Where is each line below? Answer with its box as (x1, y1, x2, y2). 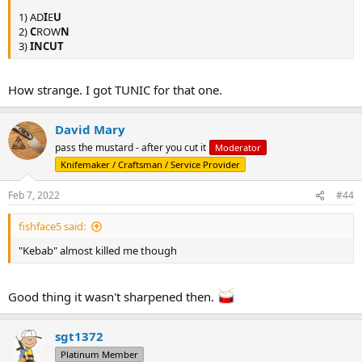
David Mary (55, 121, 125, 137)
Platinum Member (61, 347, 138, 360)
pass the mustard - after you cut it (55, 141, 206, 154)
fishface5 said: (19, 219, 86, 234)
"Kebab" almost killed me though (19, 243, 177, 258)
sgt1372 (55, 327, 103, 344)
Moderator (215, 141, 261, 154)
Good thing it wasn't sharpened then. (8, 288, 217, 305)
